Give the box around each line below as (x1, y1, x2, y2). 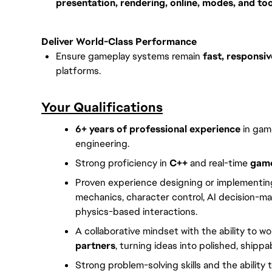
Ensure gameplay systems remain (56, 50, 203, 63)
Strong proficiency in (75, 157, 169, 169)
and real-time (188, 157, 250, 169)
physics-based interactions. (75, 205, 197, 218)
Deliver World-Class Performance (41, 35, 197, 48)
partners (75, 239, 115, 252)
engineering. (75, 137, 129, 150)
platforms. (56, 64, 101, 77)
